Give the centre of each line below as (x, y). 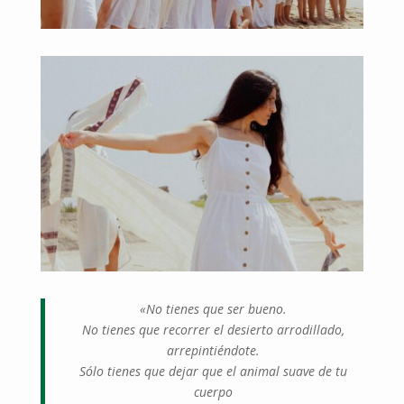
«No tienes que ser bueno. (213, 308)
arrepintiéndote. (213, 350)
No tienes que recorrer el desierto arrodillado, (213, 329)
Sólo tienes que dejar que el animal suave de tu (213, 371)
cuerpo (213, 391)
